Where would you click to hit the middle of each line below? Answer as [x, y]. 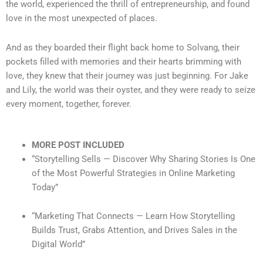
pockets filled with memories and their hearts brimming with [124, 62]
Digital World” [58, 245]
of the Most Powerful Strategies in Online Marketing [133, 173]
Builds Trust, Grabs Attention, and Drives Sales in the [134, 230]
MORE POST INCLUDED [79, 145]
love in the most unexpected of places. [82, 18]
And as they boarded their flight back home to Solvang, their [123, 48]
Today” [45, 187]
